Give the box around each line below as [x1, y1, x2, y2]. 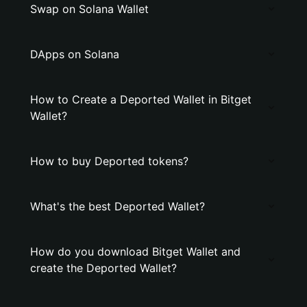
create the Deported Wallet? [30, 261, 177, 275]
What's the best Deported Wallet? [30, 199, 205, 213]
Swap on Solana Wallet [30, 2, 149, 16]
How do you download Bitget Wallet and [30, 245, 241, 258]
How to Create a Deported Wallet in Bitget [30, 93, 251, 106]
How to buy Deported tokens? [30, 154, 188, 168]
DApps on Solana [30, 47, 119, 61]
